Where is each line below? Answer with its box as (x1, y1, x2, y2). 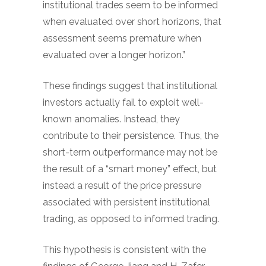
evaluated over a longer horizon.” (43, 49, 185, 61)
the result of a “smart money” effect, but (43, 163, 217, 175)
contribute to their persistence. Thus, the (43, 130, 218, 141)
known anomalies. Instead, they (43, 113, 180, 125)
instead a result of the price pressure (43, 180, 201, 191)
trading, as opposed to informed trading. (43, 213, 219, 224)
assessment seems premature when (43, 33, 201, 44)
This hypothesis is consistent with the (43, 244, 206, 255)
